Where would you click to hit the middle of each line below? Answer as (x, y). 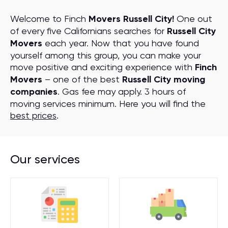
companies (34, 92)
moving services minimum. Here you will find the (108, 104)
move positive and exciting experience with (103, 67)
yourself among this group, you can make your (106, 55)
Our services (45, 159)
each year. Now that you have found (121, 43)
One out (193, 19)
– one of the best (82, 79)
